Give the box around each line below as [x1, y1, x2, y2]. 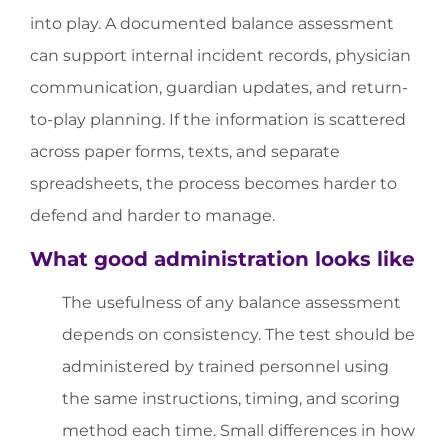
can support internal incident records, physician [30, 46, 411, 66]
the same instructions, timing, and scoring [62, 388, 400, 408]
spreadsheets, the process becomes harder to [30, 174, 397, 194]
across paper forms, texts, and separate [30, 142, 340, 162]
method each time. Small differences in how [62, 420, 415, 440]
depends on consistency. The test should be [62, 324, 415, 344]
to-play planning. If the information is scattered [30, 110, 406, 130]
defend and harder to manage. [30, 206, 275, 226]
